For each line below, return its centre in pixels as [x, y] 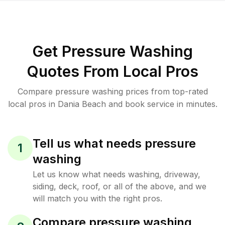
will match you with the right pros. [97, 198]
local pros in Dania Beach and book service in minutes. [113, 104]
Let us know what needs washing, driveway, [117, 174]
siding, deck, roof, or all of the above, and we [120, 186]
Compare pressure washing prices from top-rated [113, 91]
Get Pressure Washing [113, 51]
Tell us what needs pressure [114, 143]
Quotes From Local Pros [113, 71]
